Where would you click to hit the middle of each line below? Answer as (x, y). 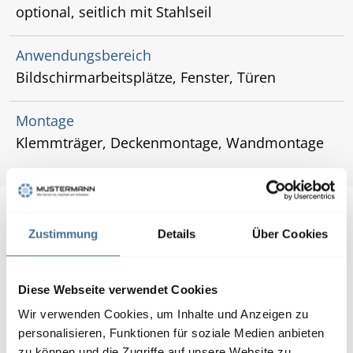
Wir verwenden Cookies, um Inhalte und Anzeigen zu (163, 314)
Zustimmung (63, 233)
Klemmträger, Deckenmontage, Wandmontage (170, 142)
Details (176, 233)
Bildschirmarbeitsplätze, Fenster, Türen (146, 77)
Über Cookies (290, 233)
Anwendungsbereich (84, 55)
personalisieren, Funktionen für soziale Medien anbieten (171, 333)
